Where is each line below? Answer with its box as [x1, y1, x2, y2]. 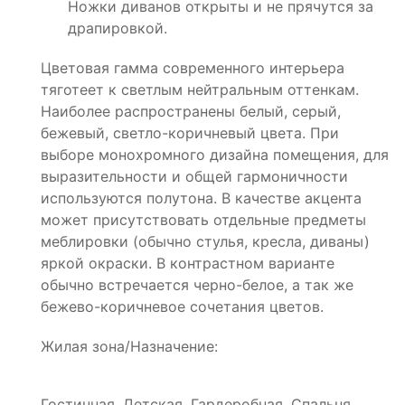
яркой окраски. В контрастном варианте [41, 253, 334, 272]
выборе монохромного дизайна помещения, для [41, 145, 389, 164]
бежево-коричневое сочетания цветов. [41, 297, 324, 316]
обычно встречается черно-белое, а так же [41, 275, 353, 294]
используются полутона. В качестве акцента [41, 188, 362, 207]
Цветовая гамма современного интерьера [41, 58, 344, 77]
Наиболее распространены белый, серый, [41, 101, 345, 120]
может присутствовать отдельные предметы [41, 210, 366, 229]
